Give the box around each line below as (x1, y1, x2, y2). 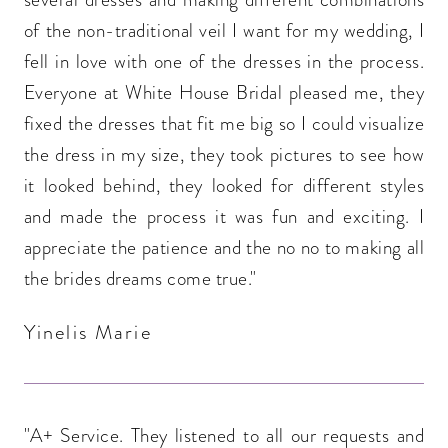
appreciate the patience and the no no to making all (23, 234, 425, 262)
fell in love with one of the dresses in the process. (23, 48, 425, 76)
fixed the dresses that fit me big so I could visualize (23, 110, 425, 138)
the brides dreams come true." (23, 265, 257, 293)
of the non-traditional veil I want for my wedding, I (23, 17, 425, 45)
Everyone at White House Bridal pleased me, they (23, 79, 425, 107)
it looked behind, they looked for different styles (23, 172, 425, 200)
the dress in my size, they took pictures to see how (23, 141, 425, 169)
